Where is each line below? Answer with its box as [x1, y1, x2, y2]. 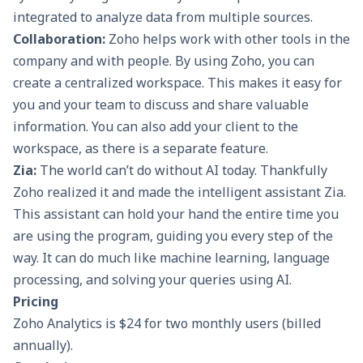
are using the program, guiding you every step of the [13, 226, 333, 245]
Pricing [13, 292, 58, 310]
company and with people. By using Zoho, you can [13, 51, 314, 70]
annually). [13, 335, 73, 354]
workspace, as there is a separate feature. [13, 139, 268, 157]
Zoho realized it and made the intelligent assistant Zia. [13, 182, 346, 201]
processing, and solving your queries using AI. [13, 270, 292, 288]
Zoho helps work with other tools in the [105, 29, 350, 48]
